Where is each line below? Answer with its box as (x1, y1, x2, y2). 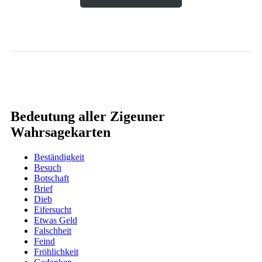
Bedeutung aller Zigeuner (11, 108, 165, 124)
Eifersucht (34, 204, 71, 215)
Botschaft (34, 173, 69, 183)
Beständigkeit (34, 151, 84, 162)
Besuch (34, 162, 61, 173)
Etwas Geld (34, 215, 77, 225)
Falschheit (34, 225, 71, 236)
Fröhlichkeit (34, 246, 78, 257)
